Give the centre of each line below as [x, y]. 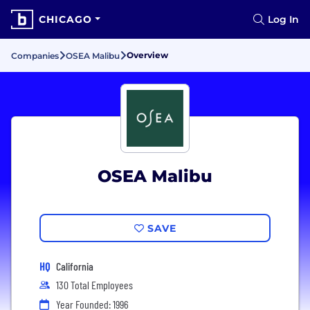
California [75, 266]
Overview [147, 55]
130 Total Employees [94, 285]
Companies [35, 56]
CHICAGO [65, 19]
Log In [283, 19]
